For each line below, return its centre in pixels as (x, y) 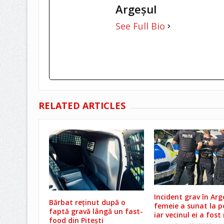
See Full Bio (140, 26)
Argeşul (136, 9)
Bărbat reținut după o (87, 202)
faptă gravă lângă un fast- (96, 211)
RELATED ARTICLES (82, 106)
